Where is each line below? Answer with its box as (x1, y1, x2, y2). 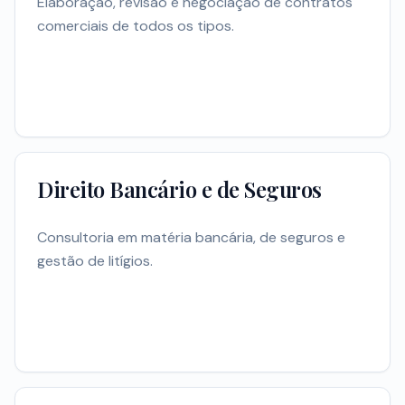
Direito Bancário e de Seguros (37, 174, 322, 204)
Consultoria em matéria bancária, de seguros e (37, 228, 345, 248)
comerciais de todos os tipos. (37, 16, 234, 36)
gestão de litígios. (37, 251, 153, 271)
